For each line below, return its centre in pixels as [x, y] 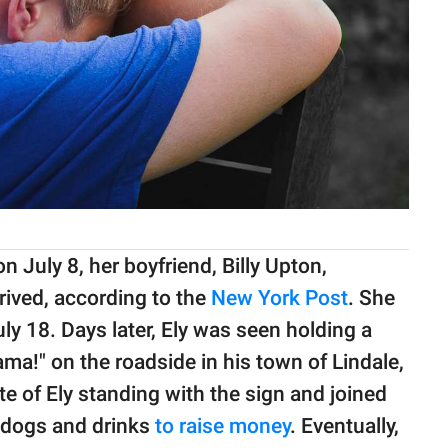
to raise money [222, 425]
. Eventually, [344, 425]
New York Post [279, 297]
